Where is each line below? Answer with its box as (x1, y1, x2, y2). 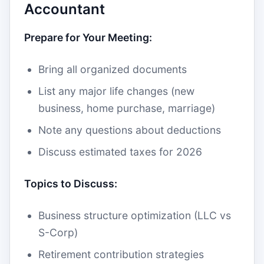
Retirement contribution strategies (38, 248, 204, 260)
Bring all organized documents (38, 63, 187, 75)
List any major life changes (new (38, 85, 194, 97)
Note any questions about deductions (38, 124, 221, 136)
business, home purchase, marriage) (38, 102, 215, 114)
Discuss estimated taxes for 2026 (38, 146, 202, 158)
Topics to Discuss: (24, 177, 117, 190)
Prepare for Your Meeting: (24, 31, 152, 44)
